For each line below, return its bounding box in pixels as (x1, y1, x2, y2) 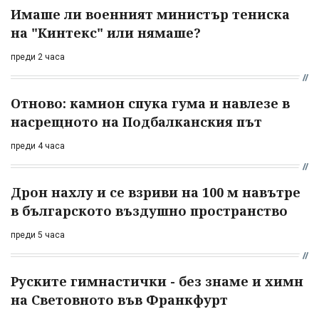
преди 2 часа (11, 52, 65, 63)
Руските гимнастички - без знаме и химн (11, 273, 303, 291)
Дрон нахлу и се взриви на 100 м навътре (11, 184, 300, 202)
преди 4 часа (11, 141, 65, 152)
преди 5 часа (11, 230, 65, 241)
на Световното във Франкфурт (11, 291, 228, 309)
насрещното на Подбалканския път (11, 113, 262, 131)
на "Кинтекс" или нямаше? (11, 24, 201, 42)
